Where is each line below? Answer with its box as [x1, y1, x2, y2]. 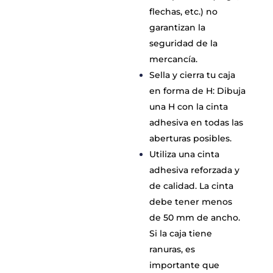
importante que [149, 260, 220, 271]
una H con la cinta [149, 101, 229, 112]
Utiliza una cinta [149, 149, 220, 160]
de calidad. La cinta [149, 180, 234, 191]
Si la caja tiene [149, 228, 213, 239]
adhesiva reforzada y [149, 165, 240, 175]
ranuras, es [149, 244, 196, 255]
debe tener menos [149, 196, 233, 207]
